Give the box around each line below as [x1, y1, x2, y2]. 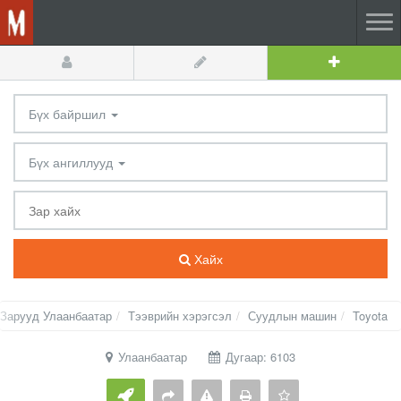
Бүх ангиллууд [29, 153, 116, 171]
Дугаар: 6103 [222, 348, 295, 365]
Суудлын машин [248, 307, 337, 324]
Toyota [353, 307, 388, 324]
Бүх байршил [29, 105, 106, 123]
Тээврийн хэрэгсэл [128, 307, 232, 324]
